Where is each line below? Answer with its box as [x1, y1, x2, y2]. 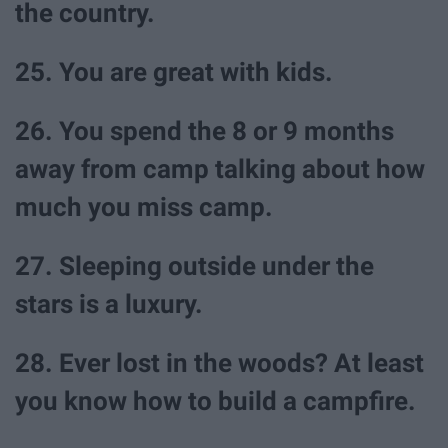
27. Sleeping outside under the [15, 251, 374, 282]
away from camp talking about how [15, 153, 425, 184]
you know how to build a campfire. [15, 386, 416, 417]
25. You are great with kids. [15, 56, 333, 87]
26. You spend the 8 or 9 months [15, 115, 394, 146]
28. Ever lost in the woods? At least [15, 348, 424, 379]
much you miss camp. [15, 191, 273, 222]
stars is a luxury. [15, 289, 203, 320]
